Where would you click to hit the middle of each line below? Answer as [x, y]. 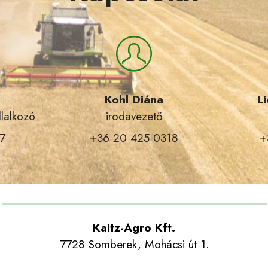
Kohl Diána [134, 100]
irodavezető [134, 116]
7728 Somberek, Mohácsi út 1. [134, 244]
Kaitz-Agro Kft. [134, 228]
